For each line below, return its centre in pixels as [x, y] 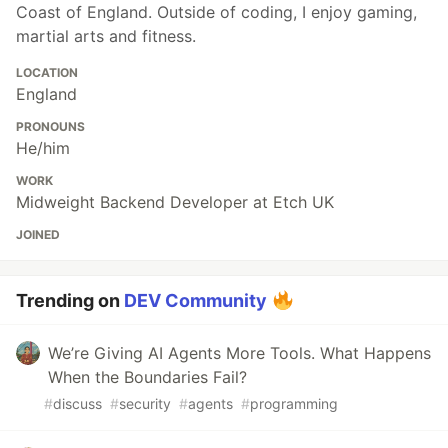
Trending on [70, 300]
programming [294, 403]
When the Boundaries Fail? [147, 376]
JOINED [38, 234]
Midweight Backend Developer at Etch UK [175, 201]
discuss [77, 403]
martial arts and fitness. [106, 35]
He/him [43, 147]
